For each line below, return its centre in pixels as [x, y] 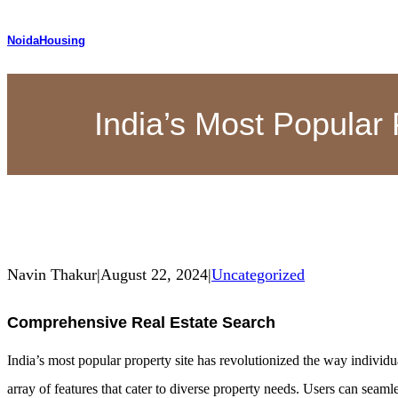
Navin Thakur [52, 274]
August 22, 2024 [154, 274]
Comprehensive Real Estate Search [141, 322]
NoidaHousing [46, 40]
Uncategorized [258, 274]
